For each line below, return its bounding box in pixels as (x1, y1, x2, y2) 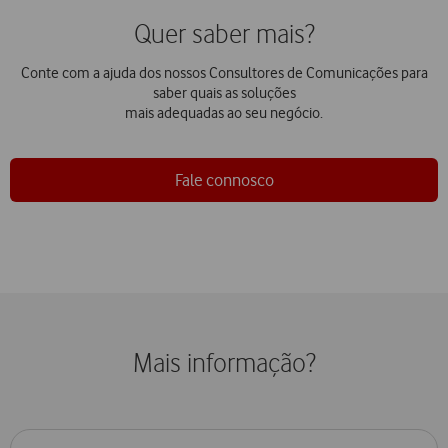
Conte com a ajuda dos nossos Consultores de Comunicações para (20, 64, 428, 83)
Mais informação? (132, 350, 316, 379)
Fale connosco (174, 169, 274, 190)
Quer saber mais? (133, 20, 315, 50)
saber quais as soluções (152, 84, 296, 103)
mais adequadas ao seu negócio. (125, 104, 323, 123)
